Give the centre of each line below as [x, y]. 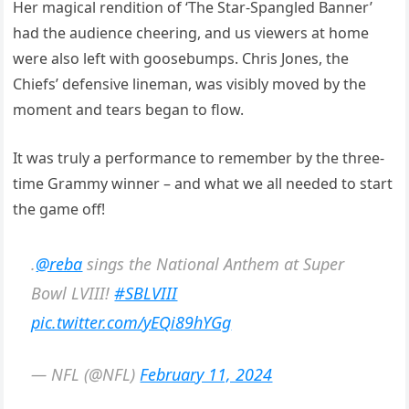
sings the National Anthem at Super [214, 263]
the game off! [59, 210]
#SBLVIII [146, 293]
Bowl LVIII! [73, 293]
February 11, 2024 [206, 374]
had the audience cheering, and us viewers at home [191, 33]
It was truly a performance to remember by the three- [199, 158]
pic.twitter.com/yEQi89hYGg [131, 322]
